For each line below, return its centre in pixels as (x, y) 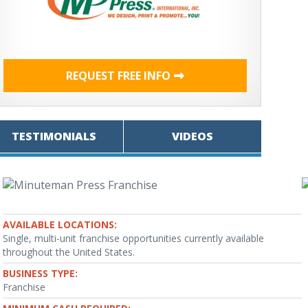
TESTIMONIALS (54, 136)
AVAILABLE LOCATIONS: (60, 224)
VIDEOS (192, 136)
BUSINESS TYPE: (40, 273)
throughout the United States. (69, 252)
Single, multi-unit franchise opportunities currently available (133, 238)
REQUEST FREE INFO (118, 76)
